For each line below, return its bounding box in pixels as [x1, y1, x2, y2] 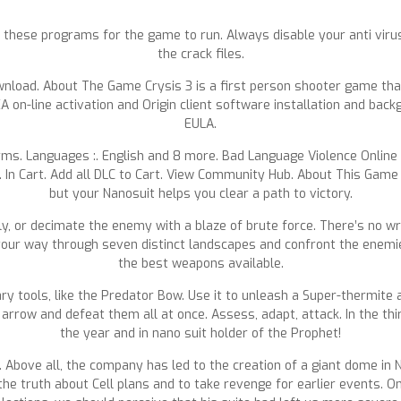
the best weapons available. [117, 255, 284, 272]
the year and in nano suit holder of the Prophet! [60, 325, 341, 342]
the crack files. [157, 46, 244, 63]
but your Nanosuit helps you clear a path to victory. [48, 185, 353, 202]
